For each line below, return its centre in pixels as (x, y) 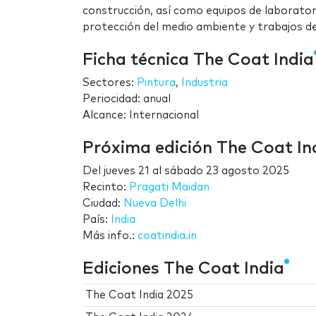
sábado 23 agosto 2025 (227, 171)
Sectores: (110, 83)
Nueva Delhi (155, 204)
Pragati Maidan (169, 188)
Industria (205, 83)
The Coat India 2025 (140, 296)
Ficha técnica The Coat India (198, 60)
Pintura (156, 83)
